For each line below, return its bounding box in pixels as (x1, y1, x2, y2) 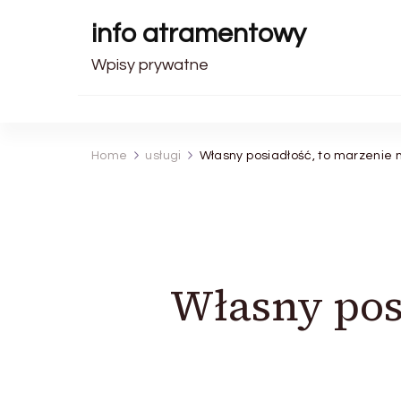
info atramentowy (91, 20, 306, 47)
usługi (145, 149, 182, 162)
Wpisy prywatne (91, 56, 209, 73)
